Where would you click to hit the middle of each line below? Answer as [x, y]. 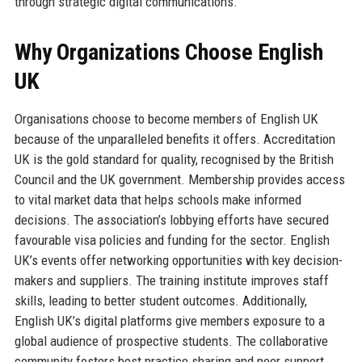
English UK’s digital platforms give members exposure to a [169, 321]
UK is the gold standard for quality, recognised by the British [174, 160]
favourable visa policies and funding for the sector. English [172, 240]
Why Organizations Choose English [168, 53]
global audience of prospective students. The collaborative [171, 341]
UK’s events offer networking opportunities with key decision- [178, 261]
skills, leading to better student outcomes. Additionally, [160, 301]
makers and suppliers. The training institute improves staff [171, 281]
